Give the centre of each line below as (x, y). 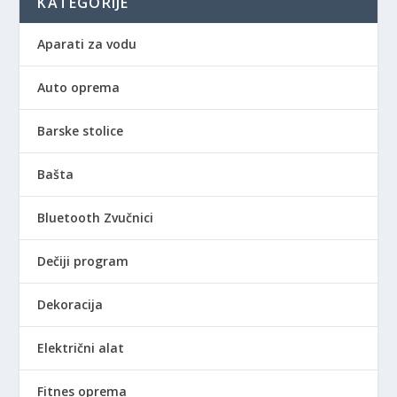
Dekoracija (70, 305)
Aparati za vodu (87, 44)
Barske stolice (81, 131)
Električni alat (81, 348)
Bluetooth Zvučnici (96, 218)
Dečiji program (83, 261)
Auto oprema (79, 88)
